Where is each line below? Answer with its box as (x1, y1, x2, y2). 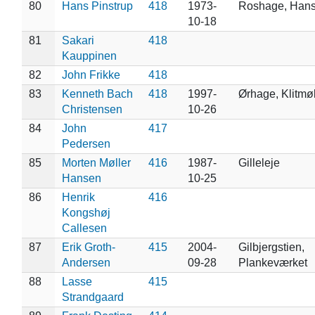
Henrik (61, 191, 95, 203)
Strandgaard (61, 290, 124, 303)
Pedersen (61, 137, 110, 150)
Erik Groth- (61, 240, 115, 253)
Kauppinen (61, 49, 117, 62)
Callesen (61, 221, 107, 234)
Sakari (61, 34, 94, 46)
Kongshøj (61, 206, 110, 219)
